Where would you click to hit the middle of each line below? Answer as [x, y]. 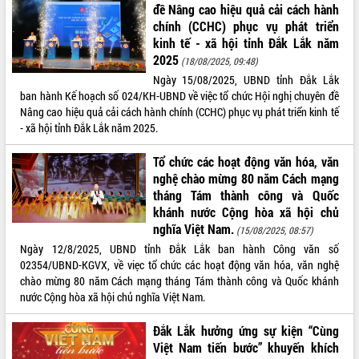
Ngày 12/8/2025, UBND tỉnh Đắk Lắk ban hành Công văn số [179, 248]
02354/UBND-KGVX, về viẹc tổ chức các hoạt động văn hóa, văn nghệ [179, 264]
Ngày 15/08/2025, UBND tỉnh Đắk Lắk [246, 79]
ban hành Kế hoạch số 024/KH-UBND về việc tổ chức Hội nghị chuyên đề [179, 95]
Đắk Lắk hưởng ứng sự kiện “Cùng [246, 330]
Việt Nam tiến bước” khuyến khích [246, 347]
